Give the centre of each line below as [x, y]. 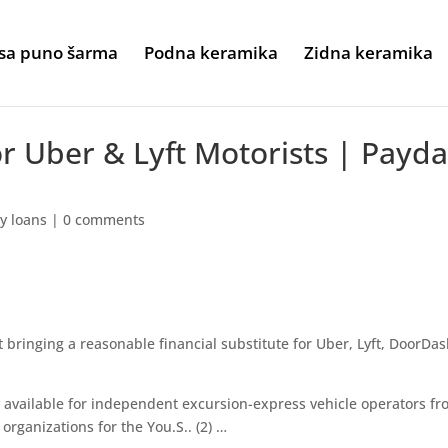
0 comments [104, 219]
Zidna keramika [368, 52]
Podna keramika [211, 52]
